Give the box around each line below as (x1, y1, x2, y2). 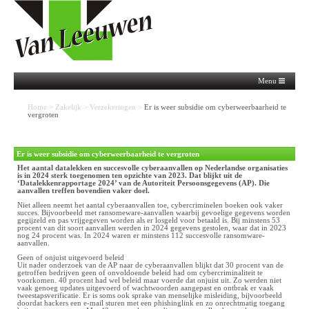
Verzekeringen (90, 103, 136, 111)
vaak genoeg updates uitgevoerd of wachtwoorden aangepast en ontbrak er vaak (17, 284, 274, 292)
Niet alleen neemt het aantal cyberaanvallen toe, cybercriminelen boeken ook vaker (17, 201, 283, 209)
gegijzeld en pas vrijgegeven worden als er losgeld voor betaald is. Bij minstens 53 (17, 217, 280, 224)
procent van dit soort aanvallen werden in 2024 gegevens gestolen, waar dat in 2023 (17, 224, 286, 232)
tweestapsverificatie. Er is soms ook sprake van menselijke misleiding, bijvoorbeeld (17, 292, 282, 299)
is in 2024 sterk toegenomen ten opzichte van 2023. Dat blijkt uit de (17, 172, 242, 179)
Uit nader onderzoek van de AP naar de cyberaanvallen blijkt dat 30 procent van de (17, 261, 283, 269)
